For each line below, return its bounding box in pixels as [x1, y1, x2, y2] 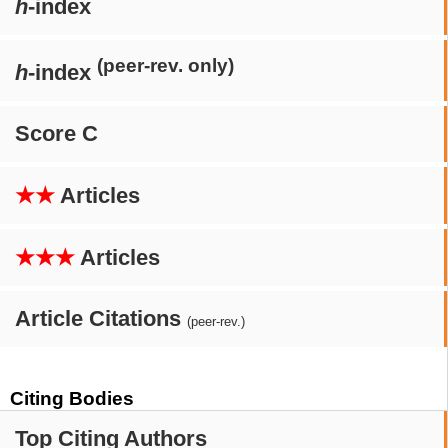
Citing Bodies [10, 388, 134, 410]
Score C [15, 121, 98, 147]
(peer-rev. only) [97, 55, 234, 76]
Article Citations [15, 306, 187, 332]
